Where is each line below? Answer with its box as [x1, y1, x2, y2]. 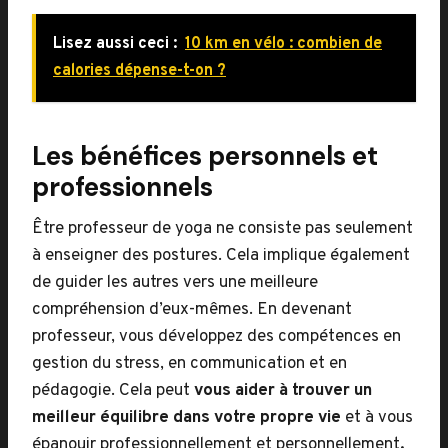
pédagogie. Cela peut [32, 380, 190, 402]
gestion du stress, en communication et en [32, 353, 347, 375]
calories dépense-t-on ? [53, 61, 226, 81]
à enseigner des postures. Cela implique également [32, 245, 410, 267]
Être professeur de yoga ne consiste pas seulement [32, 218, 413, 240]
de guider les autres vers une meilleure [32, 272, 318, 294]
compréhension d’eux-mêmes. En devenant [32, 299, 352, 321]
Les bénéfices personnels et [32, 139, 378, 173]
